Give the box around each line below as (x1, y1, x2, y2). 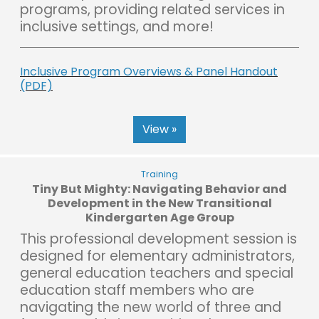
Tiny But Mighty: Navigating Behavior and (32, 180, 287, 197)
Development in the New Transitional (47, 194, 272, 211)
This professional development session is (20, 229, 297, 249)
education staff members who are (20, 280, 254, 300)
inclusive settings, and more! (20, 16, 214, 36)
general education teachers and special (20, 263, 293, 283)
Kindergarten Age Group (85, 209, 234, 226)
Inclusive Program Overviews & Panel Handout (20, 63, 278, 80)
